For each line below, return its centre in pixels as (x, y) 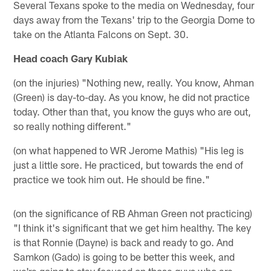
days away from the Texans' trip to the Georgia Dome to (134, 19)
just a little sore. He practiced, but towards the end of (129, 164)
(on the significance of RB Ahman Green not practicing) (133, 213)
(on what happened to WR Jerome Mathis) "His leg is (129, 150)
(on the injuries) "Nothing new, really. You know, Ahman (134, 82)
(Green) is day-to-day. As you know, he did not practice (132, 96)
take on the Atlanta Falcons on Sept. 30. (101, 34)
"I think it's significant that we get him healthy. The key (132, 227)
